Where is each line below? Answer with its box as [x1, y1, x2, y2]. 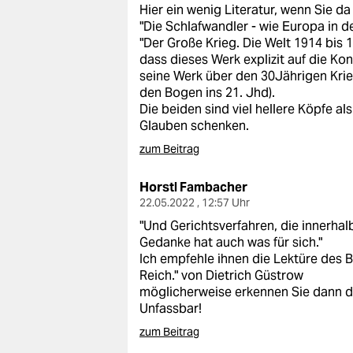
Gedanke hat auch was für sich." [139, 234, 322, 251]
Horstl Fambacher [139, 179, 247, 195]
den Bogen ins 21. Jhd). [139, 84, 275, 101]
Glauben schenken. [139, 117, 249, 134]
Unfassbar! [139, 300, 202, 317]
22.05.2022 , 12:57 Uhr [139, 195, 250, 210]
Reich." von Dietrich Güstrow [139, 267, 303, 284]
